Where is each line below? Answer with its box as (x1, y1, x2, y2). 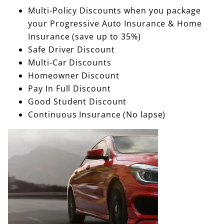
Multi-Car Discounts (28, 57, 111, 68)
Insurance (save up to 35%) (28, 31, 141, 42)
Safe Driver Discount (28, 44, 115, 55)
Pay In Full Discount (28, 83, 111, 94)
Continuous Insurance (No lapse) (28, 109, 166, 120)
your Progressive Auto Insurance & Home (28, 18, 202, 29)
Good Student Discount (28, 96, 127, 107)
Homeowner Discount (28, 70, 119, 81)
